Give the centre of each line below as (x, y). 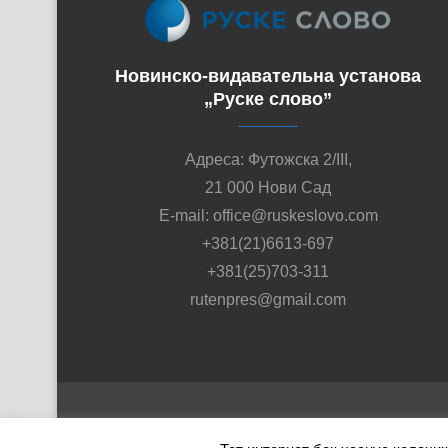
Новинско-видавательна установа (268, 76)
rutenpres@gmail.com (268, 300)
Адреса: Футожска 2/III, (268, 160)
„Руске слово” (268, 99)
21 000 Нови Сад (268, 188)
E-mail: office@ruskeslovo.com (268, 216)
